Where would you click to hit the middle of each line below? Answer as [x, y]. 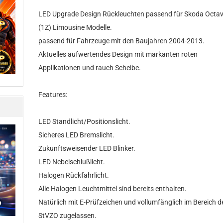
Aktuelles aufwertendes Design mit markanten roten [118, 54]
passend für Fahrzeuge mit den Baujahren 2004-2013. [122, 41]
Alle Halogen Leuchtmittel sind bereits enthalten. [113, 189]
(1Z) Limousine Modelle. [75, 27]
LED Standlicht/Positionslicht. [85, 121]
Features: [53, 95]
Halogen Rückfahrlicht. [74, 175]
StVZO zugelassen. [68, 216]
